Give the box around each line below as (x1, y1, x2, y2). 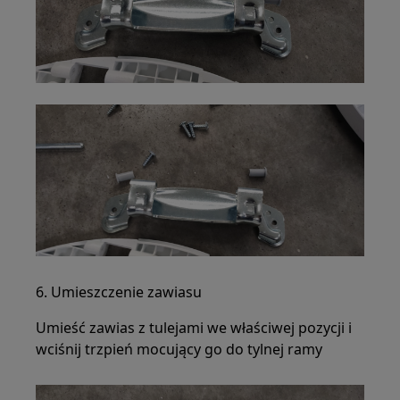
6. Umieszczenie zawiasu (36, 281, 203, 302)
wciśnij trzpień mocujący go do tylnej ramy (36, 338, 323, 359)
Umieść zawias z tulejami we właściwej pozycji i (36, 317, 353, 337)
